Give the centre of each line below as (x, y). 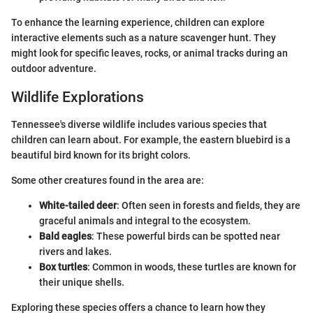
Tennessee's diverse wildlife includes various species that (139, 124)
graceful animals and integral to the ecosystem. (145, 220)
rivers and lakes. (75, 251)
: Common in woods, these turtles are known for (192, 267)
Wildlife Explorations (78, 97)
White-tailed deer (78, 205)
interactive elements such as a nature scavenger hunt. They (144, 38)
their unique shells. (82, 282)
